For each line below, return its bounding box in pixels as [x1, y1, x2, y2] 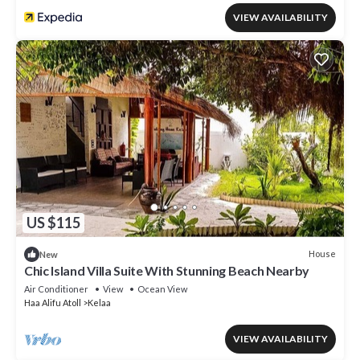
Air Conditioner [24, 283, 88, 294]
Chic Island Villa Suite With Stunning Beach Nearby [24, 262, 309, 278]
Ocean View [137, 283, 187, 294]
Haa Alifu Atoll [24, 297, 81, 308]
